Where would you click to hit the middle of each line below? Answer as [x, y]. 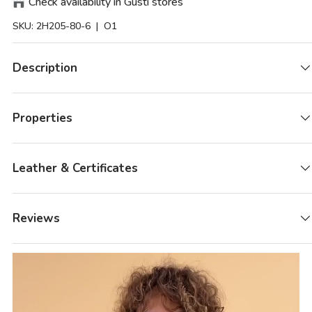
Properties [42, 118]
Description [45, 68]
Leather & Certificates [75, 168]
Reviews [36, 218]
